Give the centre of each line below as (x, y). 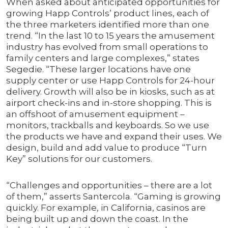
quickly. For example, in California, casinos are (106, 208)
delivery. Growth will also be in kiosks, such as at (110, 92)
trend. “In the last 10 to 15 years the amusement (110, 36)
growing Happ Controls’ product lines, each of (108, 13)
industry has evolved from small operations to (107, 47)
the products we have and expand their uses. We (114, 137)
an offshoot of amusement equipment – (95, 114)
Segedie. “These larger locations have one (98, 69)
